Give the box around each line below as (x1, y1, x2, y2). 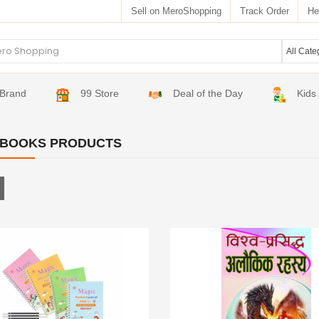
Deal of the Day (173, 88, 244, 99)
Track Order (239, 5, 289, 16)
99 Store (80, 88, 120, 99)
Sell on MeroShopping (130, 5, 221, 16)
